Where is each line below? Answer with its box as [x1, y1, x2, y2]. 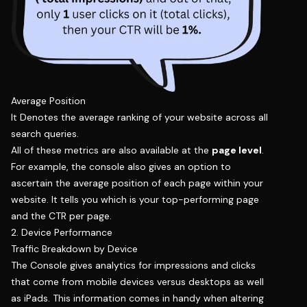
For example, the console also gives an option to [11, 160, 231, 173]
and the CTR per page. [11, 210, 112, 223]
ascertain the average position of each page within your [11, 177, 263, 190]
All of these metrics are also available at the [11, 144, 212, 157]
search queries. [11, 127, 79, 140]
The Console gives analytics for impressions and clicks [11, 259, 256, 272]
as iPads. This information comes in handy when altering [11, 292, 264, 305]
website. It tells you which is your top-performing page [11, 193, 259, 206]
